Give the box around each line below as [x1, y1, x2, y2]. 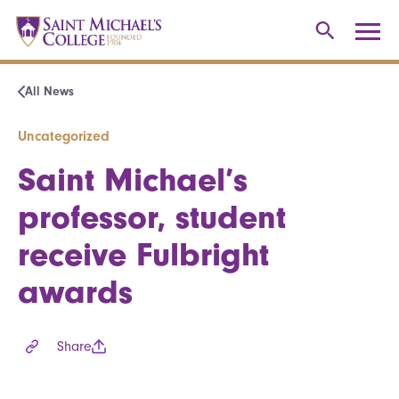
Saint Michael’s [18, 159, 248, 199]
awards [18, 272, 133, 312]
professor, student [18, 197, 286, 237]
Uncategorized [18, 127, 110, 144]
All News [25, 84, 74, 99]
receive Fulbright [18, 234, 269, 274]
